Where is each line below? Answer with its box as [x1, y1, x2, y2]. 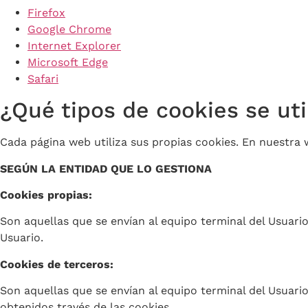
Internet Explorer [27, 38, 121, 52]
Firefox [27, 5, 65, 19]
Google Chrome [27, 22, 111, 36]
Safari [27, 71, 58, 85]
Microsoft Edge [27, 55, 108, 69]
